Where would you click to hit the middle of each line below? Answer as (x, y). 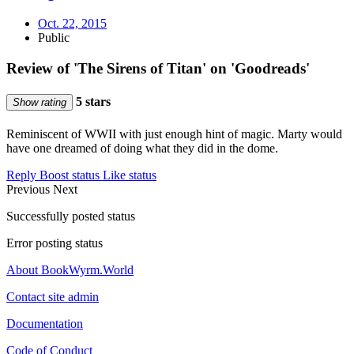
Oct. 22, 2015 (72, 24)
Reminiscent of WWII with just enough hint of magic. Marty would (174, 134)
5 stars (92, 102)
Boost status (70, 175)
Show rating (40, 103)
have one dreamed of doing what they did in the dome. (142, 149)
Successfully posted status (71, 217)
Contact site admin (53, 297)
